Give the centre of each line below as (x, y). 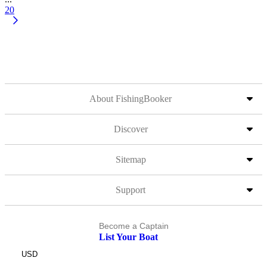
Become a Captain (133, 226)
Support (131, 190)
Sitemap (131, 159)
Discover (131, 129)
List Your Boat (128, 237)
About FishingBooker (131, 99)
